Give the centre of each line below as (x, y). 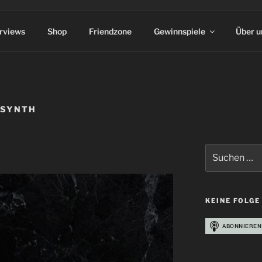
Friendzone (110, 31)
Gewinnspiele (179, 31)
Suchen (219, 149)
